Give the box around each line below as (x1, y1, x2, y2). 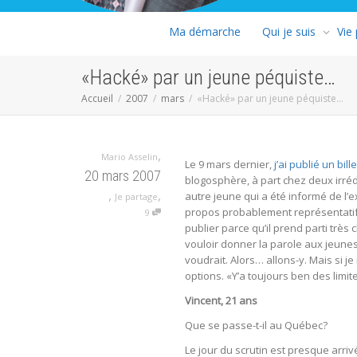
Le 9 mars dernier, (185, 156, 274, 171)
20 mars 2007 (84, 167, 161, 184)
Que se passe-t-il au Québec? (185, 317, 328, 332)
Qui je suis (262, 23, 316, 39)
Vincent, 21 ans (185, 292, 257, 308)
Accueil (81, 91, 113, 105)
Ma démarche (169, 23, 241, 39)
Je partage (115, 190, 158, 202)
